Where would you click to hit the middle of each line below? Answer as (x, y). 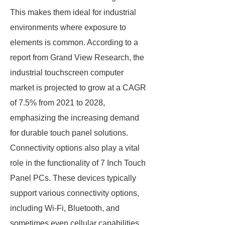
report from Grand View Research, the (77, 58)
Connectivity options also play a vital (75, 148)
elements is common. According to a (74, 42)
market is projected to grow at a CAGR (78, 88)
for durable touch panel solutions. (69, 133)
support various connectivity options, (75, 193)
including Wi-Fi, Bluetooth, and (65, 208)
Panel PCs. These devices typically (73, 178)
